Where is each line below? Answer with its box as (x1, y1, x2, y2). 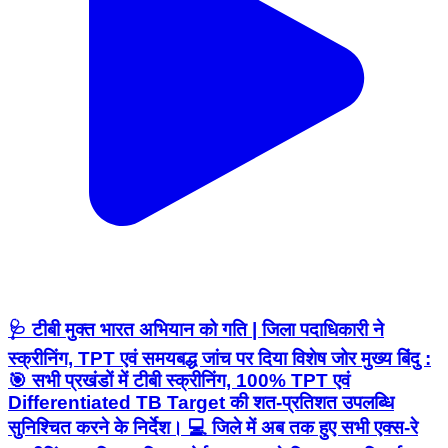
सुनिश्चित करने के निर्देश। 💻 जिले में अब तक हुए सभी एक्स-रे (8, 417, 418, 439)
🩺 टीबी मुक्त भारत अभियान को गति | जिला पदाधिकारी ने (8, 319, 384, 341)
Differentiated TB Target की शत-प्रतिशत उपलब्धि (8, 392, 394, 414)
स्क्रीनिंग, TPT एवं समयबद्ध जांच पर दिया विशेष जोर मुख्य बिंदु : (8, 348, 431, 370)
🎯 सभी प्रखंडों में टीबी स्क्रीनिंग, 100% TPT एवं (8, 370, 350, 392)
